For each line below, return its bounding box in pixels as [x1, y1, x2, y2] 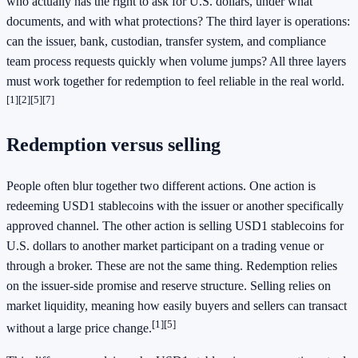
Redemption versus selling [6, 134, 221, 155]
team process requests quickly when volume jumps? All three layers [6, 54, 346, 68]
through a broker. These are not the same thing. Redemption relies [6, 258, 337, 272]
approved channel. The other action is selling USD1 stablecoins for [6, 218, 344, 233]
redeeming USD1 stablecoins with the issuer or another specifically [6, 198, 344, 213]
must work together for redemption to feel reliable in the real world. [6, 74, 344, 88]
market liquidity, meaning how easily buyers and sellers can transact [6, 298, 347, 312]
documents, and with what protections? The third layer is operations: [6, 14, 350, 28]
